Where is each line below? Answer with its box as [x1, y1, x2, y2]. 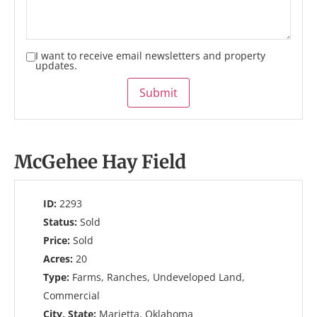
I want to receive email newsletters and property [35, 49, 265, 62]
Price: [43, 234, 73, 247]
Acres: [43, 252, 76, 265]
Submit [139, 85, 178, 100]
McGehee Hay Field [14, 150, 186, 173]
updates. [35, 59, 77, 72]
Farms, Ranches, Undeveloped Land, [72, 270, 245, 284]
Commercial [43, 289, 100, 302]
